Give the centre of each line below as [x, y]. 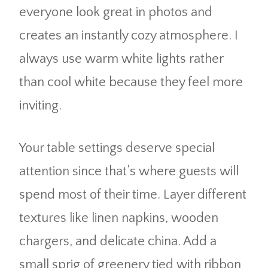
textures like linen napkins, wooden [119, 218]
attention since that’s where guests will [129, 171]
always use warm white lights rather [121, 59]
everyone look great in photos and [116, 12]
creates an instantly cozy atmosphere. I [129, 35]
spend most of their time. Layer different [133, 194]
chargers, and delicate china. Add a [118, 241]
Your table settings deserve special [117, 148]
